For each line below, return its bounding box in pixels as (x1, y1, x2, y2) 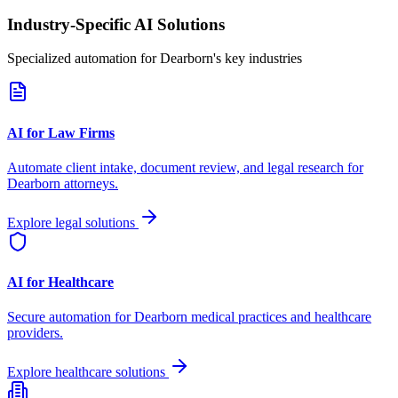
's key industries (213, 51, 302, 67)
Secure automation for (7, 309, 134, 325)
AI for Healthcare (7, 275, 114, 291)
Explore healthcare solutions (7, 364, 169, 380)
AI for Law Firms (7, 124, 115, 140)
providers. (7, 325, 63, 341)
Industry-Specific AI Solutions (7, 14, 225, 34)
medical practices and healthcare (187, 309, 371, 325)
